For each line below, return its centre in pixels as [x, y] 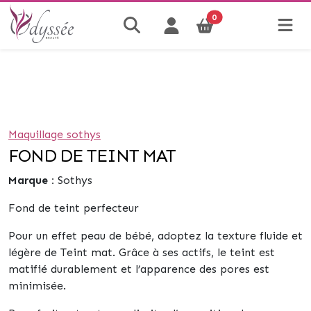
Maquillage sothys [54, 134]
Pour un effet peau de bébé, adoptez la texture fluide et [155, 236]
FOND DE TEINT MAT [92, 156]
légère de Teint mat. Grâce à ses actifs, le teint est [142, 252]
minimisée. [37, 286]
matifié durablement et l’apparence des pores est [139, 269]
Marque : [31, 180]
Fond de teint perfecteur [74, 208]
